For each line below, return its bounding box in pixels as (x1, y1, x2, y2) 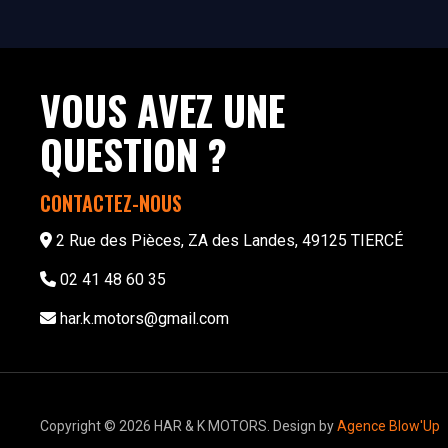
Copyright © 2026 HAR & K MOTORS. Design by (40, 418, 337, 435)
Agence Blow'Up (337, 418, 440, 435)
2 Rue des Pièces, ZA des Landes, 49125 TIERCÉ (56, 231, 403, 251)
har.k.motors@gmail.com (60, 309, 229, 329)
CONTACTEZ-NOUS (40, 188, 182, 219)
